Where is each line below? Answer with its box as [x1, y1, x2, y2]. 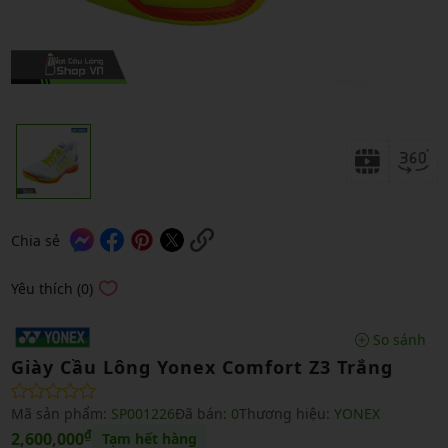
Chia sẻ [10, 230, 60, 250]
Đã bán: [174, 404, 231, 424]
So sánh [369, 329, 426, 349]
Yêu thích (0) [10, 278, 93, 298]
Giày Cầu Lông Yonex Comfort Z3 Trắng [10, 355, 393, 380]
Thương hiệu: [238, 404, 334, 424]
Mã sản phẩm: [10, 404, 111, 424]
